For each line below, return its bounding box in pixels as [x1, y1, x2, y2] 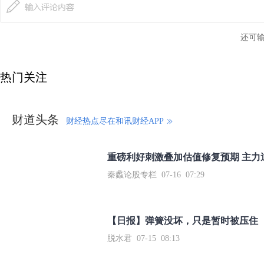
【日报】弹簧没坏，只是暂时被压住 [107, 216, 258, 226]
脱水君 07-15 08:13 [107, 234, 180, 243]
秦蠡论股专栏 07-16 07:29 [107, 170, 204, 179]
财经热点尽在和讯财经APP [66, 117, 164, 126]
